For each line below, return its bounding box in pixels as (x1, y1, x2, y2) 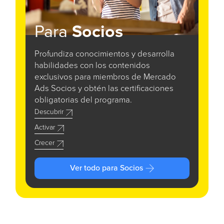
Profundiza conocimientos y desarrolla (34, 50, 174, 59)
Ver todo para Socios (70, 164, 143, 172)
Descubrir (34, 108, 63, 116)
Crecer (34, 139, 54, 147)
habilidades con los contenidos (34, 61, 150, 70)
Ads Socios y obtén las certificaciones (34, 84, 173, 93)
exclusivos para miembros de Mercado (34, 73, 176, 82)
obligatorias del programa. (34, 96, 132, 105)
